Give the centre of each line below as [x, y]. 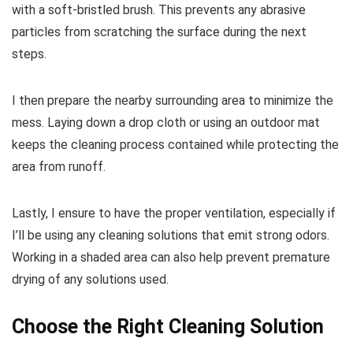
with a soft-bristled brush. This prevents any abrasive [159, 9]
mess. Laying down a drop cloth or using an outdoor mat [166, 122]
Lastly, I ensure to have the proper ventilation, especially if [174, 213]
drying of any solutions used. [90, 279]
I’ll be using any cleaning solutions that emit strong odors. [171, 235]
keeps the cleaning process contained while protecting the [175, 144]
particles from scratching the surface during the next [159, 32]
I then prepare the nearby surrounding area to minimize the [173, 100]
